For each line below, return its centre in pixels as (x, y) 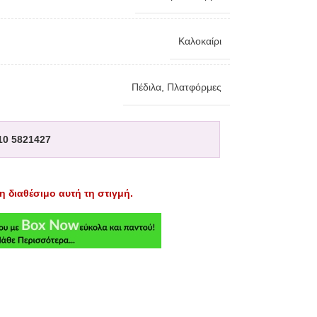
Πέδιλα (146, 87)
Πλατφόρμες (194, 87)
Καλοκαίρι (200, 41)
